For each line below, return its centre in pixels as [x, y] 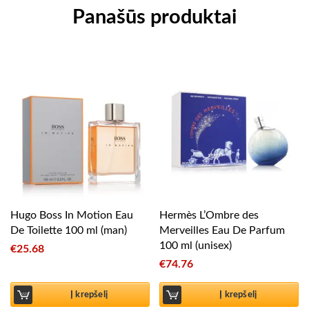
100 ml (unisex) [196, 245]
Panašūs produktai [154, 18]
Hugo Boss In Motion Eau [72, 215]
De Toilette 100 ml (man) [69, 230]
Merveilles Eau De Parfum [222, 230]
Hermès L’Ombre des [209, 215]
